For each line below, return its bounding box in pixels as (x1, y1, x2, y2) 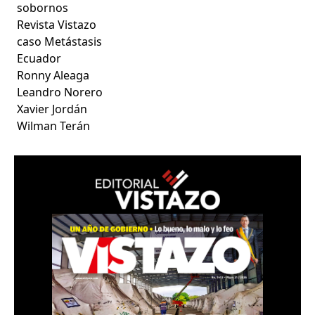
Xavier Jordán (17, 101, 88, 117)
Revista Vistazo (17, 16, 97, 32)
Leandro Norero (17, 84, 103, 100)
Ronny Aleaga (17, 67, 90, 83)
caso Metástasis (17, 33, 103, 49)
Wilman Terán (17, 117, 91, 134)
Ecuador (17, 50, 62, 66)
